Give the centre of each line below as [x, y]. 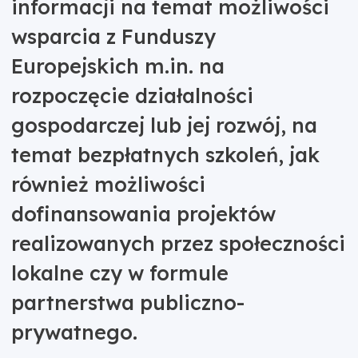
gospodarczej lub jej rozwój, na [164, 125]
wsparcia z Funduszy [113, 37]
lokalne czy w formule [119, 273]
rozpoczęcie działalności [132, 96]
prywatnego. [77, 332]
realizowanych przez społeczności [178, 244]
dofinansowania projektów [143, 214]
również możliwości [108, 185]
